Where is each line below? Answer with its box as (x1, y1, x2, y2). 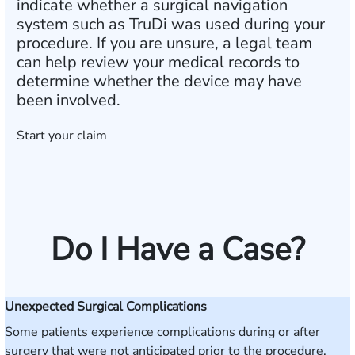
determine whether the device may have (17, 71, 302, 92)
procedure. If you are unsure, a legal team (17, 32, 312, 54)
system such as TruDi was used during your (17, 13, 325, 35)
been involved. (17, 90, 120, 111)
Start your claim (17, 127, 107, 144)
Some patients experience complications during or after (5, 323, 320, 341)
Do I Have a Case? (50, 228, 305, 271)
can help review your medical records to (17, 52, 300, 73)
